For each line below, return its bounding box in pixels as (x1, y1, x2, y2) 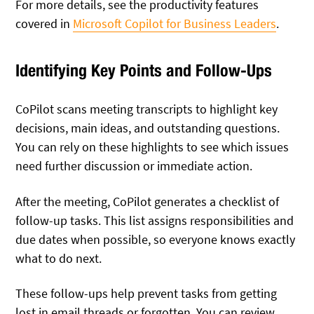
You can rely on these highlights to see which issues (15, 139, 289, 156)
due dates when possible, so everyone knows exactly (15, 231, 296, 247)
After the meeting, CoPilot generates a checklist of (15, 193, 280, 210)
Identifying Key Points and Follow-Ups (15, 60, 273, 81)
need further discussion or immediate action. (15, 158, 253, 175)
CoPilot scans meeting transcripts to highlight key (15, 101, 278, 118)
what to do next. (15, 250, 102, 266)
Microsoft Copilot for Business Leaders (73, 15, 277, 32)
